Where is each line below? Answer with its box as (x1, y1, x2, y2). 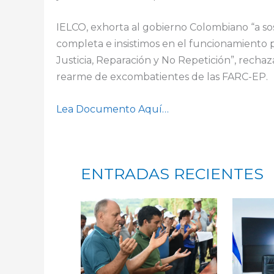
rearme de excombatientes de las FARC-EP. (56, 71, 268, 83)
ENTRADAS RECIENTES (81, 164, 264, 183)
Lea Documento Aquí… (56, 103, 169, 115)
